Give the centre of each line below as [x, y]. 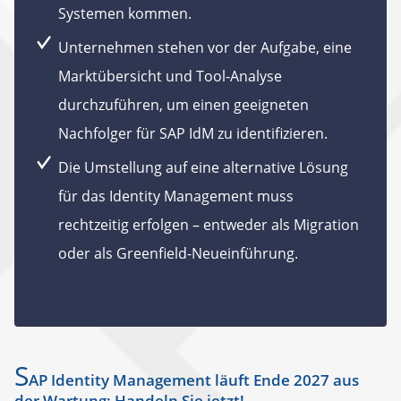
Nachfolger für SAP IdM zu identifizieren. [193, 133]
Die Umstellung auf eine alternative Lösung [203, 167]
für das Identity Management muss [176, 196]
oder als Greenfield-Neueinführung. [178, 253]
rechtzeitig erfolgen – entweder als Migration [209, 225]
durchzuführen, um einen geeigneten [183, 105]
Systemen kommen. [125, 13]
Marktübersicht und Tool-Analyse [170, 76]
